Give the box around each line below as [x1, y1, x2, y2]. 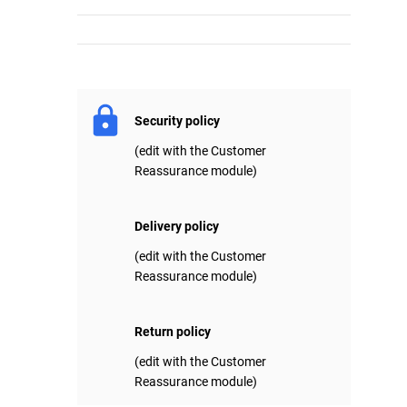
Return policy [134, 324, 212, 340]
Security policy [134, 114, 221, 129]
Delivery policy [134, 219, 220, 234]
